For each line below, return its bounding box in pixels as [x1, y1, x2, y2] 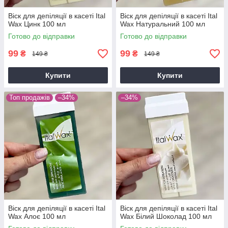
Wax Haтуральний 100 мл [120, 20, 205, 28]
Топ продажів [9, 94, 50, 101]
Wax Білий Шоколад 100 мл [120, 212, 212, 220]
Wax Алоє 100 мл [8, 212, 66, 220]
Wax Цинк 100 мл [8, 20, 66, 28]
